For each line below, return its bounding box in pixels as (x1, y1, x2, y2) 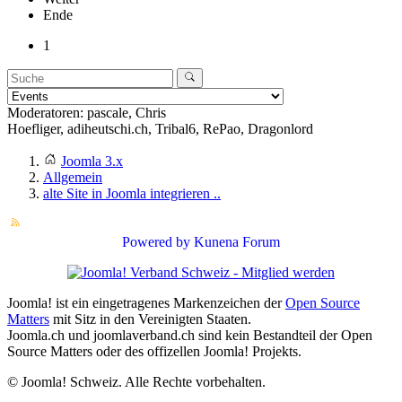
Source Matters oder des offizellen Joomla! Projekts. (7, 344, 301, 360)
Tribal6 (155, 121, 196, 137)
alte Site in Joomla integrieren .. (43, 186, 221, 202)
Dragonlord (248, 121, 313, 137)
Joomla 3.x (61, 153, 123, 170)
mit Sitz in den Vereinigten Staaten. (49, 311, 251, 328)
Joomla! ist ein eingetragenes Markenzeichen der (7, 295, 285, 311)
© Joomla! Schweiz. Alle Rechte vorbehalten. (7, 374, 266, 390)
